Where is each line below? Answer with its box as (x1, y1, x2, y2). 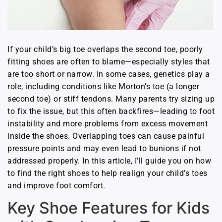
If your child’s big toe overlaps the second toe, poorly (7, 44, 203, 54)
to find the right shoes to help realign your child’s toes (7, 168, 208, 178)
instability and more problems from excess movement (7, 118, 208, 128)
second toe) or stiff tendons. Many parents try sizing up (7, 94, 215, 104)
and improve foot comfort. (7, 180, 106, 190)
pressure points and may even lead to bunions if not (7, 143, 201, 153)
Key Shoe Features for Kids (7, 198, 210, 218)
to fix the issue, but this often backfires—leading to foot (7, 106, 215, 116)
